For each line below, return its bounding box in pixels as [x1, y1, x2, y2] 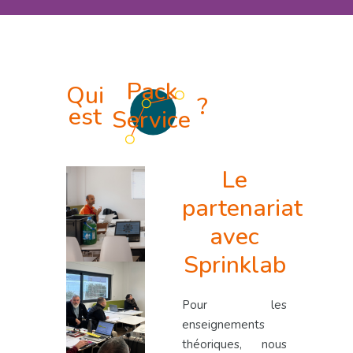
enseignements [182, 317, 266, 333]
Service [112, 104, 191, 137]
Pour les [182, 297, 287, 314]
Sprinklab [183, 249, 286, 282]
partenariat [182, 192, 303, 225]
